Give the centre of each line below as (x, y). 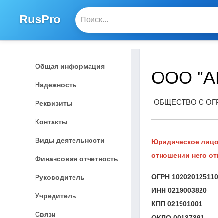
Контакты (51, 121)
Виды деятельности (70, 140)
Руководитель (60, 177)
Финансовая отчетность (77, 158)
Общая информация (70, 66)
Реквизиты (54, 103)
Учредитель (56, 195)
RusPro (40, 19)
